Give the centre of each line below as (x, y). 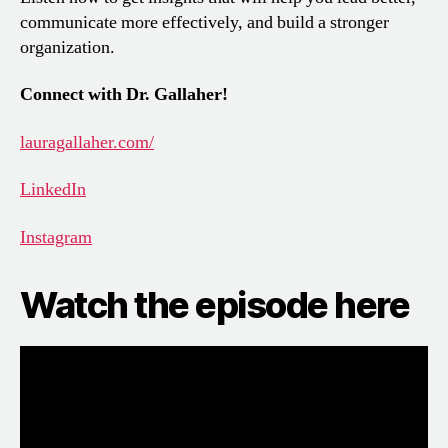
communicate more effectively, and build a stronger (204, 22)
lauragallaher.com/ (87, 142)
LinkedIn (53, 190)
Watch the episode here (215, 304)
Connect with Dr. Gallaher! (124, 95)
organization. (67, 47)
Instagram (56, 237)
